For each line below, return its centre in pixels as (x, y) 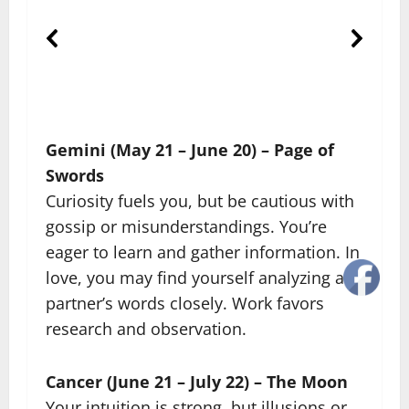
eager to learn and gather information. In (203, 252)
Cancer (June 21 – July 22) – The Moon (197, 381)
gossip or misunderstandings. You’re (186, 226)
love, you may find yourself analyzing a (195, 277)
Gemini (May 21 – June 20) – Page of (190, 149)
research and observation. (146, 328)
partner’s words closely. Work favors (185, 303)
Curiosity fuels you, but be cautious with (200, 200)
